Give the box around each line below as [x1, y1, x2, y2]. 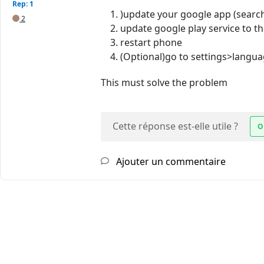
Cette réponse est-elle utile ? [113, 120, 238, 133]
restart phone [120, 36, 183, 49]
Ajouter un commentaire [114, 155, 226, 169]
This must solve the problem [101, 76, 227, 90]
